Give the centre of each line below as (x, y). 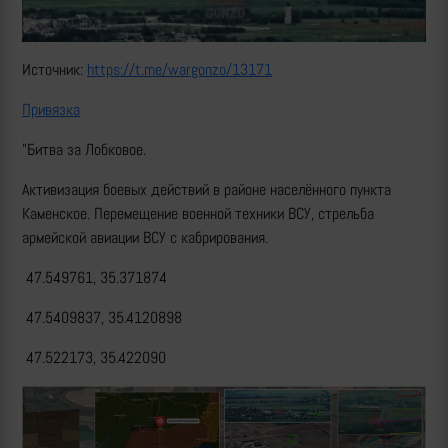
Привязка (51, 110)
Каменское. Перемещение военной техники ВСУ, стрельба (198, 214)
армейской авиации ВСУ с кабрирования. (147, 238)
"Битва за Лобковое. (86, 150)
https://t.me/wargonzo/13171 (179, 70)
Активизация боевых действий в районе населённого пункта (206, 190)
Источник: (54, 70)
